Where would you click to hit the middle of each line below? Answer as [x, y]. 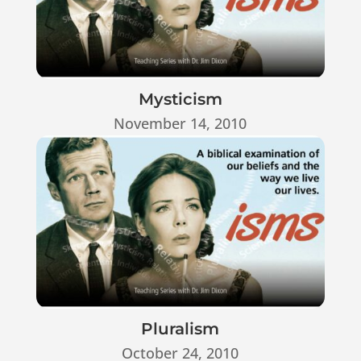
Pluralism [180, 328]
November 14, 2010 [180, 123]
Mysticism [180, 99]
